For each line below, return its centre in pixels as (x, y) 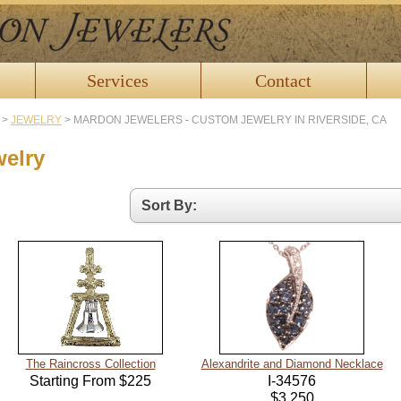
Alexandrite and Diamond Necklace (292, 364)
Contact (283, 81)
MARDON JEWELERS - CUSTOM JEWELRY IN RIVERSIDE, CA (230, 120)
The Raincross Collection (90, 364)
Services (118, 81)
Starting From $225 (90, 381)
